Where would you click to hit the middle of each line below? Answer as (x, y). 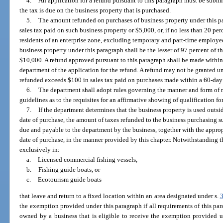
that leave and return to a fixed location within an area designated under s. (120, 196)
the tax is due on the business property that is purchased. (95, 10)
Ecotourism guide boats (69, 179)
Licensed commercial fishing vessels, (87, 159)
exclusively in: (40, 149)
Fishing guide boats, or (69, 169)
